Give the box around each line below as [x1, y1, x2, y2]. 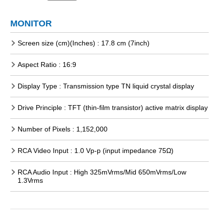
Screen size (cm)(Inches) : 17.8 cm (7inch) [18, 39, 150, 47]
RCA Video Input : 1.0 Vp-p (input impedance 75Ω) [18, 146, 174, 154]
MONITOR [10, 18, 52, 28]
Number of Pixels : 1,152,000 [18, 125, 108, 133]
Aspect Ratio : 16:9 [18, 60, 76, 68]
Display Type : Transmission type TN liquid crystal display [18, 82, 194, 90]
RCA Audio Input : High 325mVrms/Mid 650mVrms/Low [18, 168, 186, 176]
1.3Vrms [18, 176, 43, 184]
